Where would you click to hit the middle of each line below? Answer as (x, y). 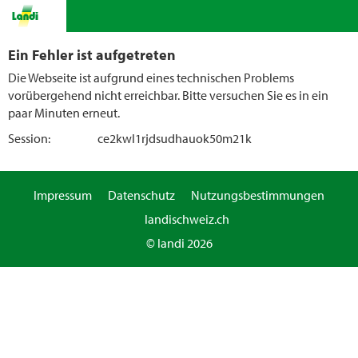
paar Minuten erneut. (64, 113)
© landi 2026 (179, 243)
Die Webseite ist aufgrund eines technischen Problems (151, 78)
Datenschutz (141, 195)
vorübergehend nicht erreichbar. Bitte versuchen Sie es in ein (168, 95)
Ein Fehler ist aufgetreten (92, 54)
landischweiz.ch (187, 219)
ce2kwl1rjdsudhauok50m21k (175, 138)
